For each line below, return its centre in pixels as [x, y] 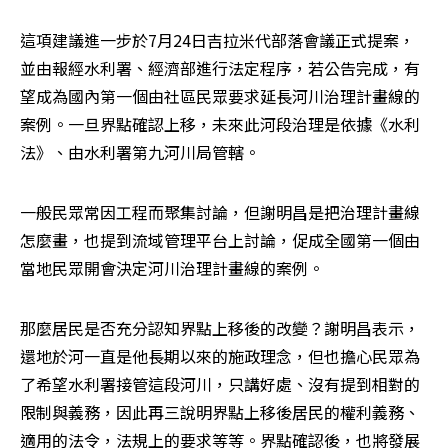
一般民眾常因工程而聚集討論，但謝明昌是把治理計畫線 [220, 211]
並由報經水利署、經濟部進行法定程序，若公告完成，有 [220, 67]
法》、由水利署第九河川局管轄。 [140, 151]
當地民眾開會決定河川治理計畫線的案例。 [172, 267]
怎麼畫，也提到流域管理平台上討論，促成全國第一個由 [220, 239]
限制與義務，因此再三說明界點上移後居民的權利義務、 [220, 411]
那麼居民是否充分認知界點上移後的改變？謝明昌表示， [220, 327]
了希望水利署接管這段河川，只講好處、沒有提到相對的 [220, 383]
